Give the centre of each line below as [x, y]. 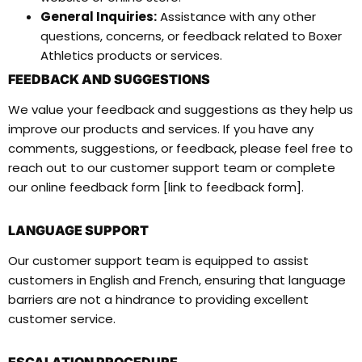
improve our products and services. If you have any [161, 129]
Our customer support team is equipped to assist [158, 261]
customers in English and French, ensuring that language [177, 280]
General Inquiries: [99, 17]
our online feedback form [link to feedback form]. [156, 187]
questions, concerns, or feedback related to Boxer [191, 36]
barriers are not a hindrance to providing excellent [158, 299]
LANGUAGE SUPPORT [78, 230]
